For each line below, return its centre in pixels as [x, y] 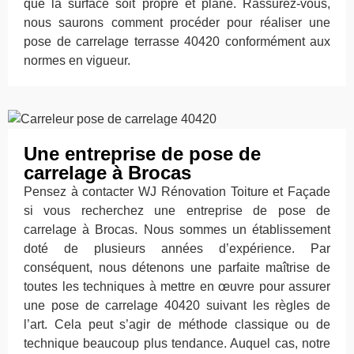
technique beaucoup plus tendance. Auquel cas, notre [177, 344]
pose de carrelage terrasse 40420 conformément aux [177, 41]
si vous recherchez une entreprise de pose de [177, 211]
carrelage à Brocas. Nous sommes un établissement [177, 230]
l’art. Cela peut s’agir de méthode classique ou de [177, 325]
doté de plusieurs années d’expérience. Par [177, 249]
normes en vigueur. [77, 60]
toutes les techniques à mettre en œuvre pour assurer [177, 287]
